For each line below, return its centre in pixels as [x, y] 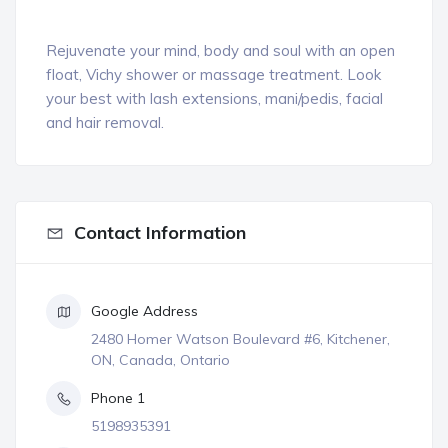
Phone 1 [118, 398]
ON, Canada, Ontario [160, 360]
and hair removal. [105, 122]
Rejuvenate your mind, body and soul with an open [220, 50]
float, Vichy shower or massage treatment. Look [213, 74]
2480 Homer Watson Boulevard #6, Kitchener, [240, 339]
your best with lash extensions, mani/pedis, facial [214, 98]
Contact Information [160, 232]
